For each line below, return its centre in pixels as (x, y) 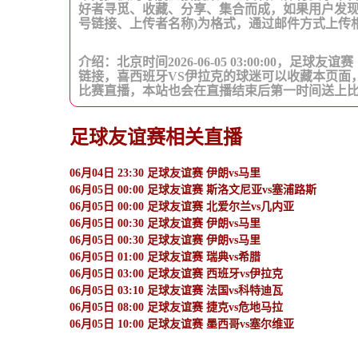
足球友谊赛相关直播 (156, 137)
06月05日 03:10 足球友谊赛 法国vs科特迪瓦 (176, 290)
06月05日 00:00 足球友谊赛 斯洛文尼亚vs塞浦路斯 (193, 189)
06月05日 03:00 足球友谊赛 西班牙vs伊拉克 (176, 273)
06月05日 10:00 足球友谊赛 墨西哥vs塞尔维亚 (182, 324)
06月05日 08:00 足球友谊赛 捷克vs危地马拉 (176, 307)
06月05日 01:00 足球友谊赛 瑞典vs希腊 (165, 257)
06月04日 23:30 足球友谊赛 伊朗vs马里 (165, 173)
